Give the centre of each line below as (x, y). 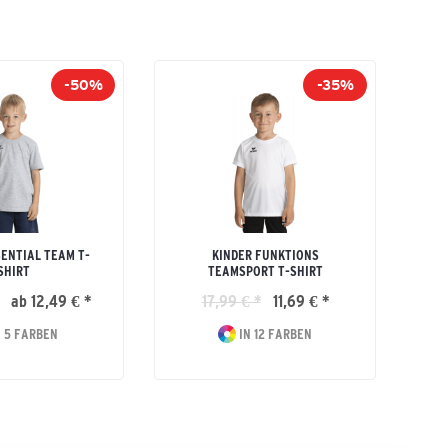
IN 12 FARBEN (274, 334)
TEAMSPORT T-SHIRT (265, 271)
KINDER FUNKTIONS (265, 255)
